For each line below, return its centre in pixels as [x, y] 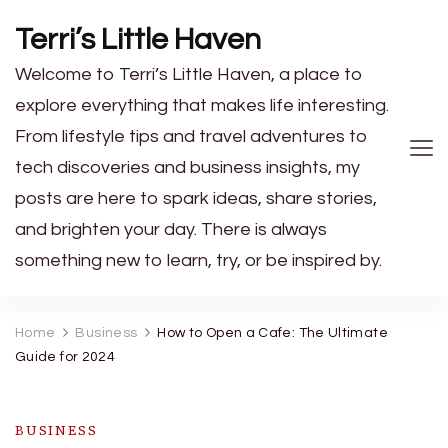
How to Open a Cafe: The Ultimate [272, 333]
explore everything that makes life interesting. [202, 105]
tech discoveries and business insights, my [187, 167]
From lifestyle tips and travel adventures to [191, 136]
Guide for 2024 [65, 357]
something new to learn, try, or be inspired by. [198, 260]
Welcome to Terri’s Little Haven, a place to [189, 74]
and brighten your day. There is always [171, 229]
